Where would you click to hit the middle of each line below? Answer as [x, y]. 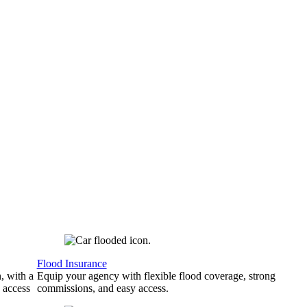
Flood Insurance [72, 263]
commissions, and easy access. [102, 288]
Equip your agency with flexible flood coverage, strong [156, 276]
